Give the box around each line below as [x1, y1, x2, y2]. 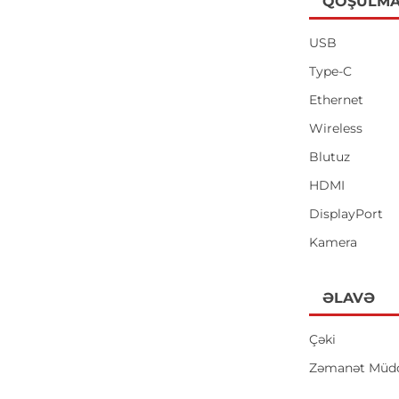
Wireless [309, 120, 363, 136]
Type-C [309, 63, 353, 79]
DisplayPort [309, 206, 384, 222]
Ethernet [309, 92, 364, 108]
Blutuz [309, 149, 351, 165]
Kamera [309, 234, 358, 250]
